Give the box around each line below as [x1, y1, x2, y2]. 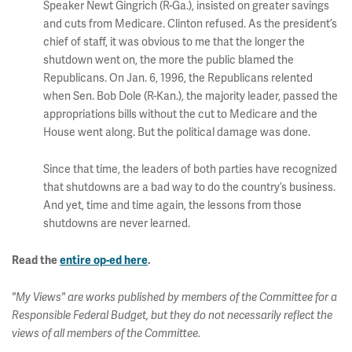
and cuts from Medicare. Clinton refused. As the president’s [43, 17, 337, 31]
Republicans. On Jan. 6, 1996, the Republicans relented [43, 71, 313, 85]
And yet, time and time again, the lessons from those [43, 199, 302, 212]
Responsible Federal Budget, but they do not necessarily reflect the [12, 309, 332, 322]
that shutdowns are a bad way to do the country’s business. [43, 181, 335, 194]
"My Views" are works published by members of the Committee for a [12, 291, 337, 304]
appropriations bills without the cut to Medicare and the [43, 108, 317, 121]
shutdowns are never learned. [43, 217, 190, 230]
